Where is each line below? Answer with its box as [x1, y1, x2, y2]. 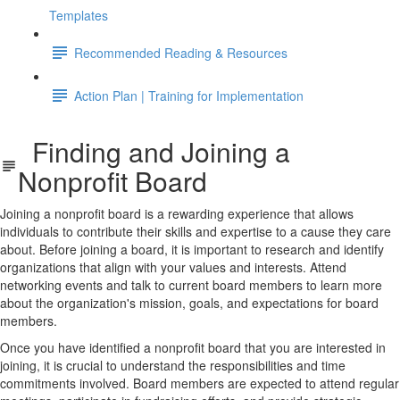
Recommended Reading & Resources [74, 43, 287, 62]
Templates [49, 6, 108, 24]
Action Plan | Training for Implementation [74, 86, 304, 104]
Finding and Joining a [17, 132, 290, 171]
